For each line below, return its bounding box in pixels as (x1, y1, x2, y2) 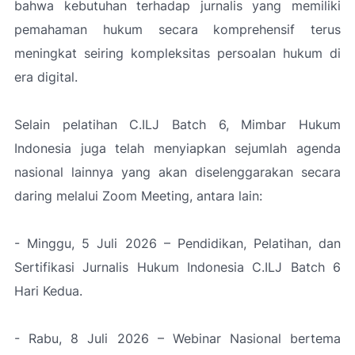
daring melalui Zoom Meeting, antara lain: (14, 188, 262, 204)
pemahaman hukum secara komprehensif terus (14, 21, 341, 37)
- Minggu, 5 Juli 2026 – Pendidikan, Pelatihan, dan (14, 235, 341, 251)
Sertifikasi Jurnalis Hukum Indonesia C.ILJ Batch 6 (14, 259, 341, 275)
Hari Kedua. (14, 283, 82, 299)
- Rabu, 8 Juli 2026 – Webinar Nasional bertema (14, 330, 341, 346)
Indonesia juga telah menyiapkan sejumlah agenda (14, 140, 341, 156)
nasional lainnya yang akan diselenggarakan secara (14, 164, 341, 180)
